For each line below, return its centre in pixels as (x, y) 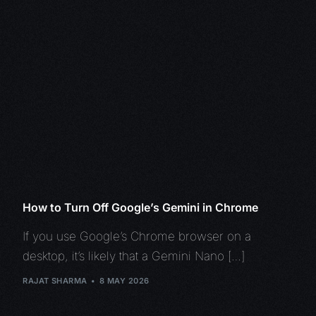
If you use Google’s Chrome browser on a (137, 236)
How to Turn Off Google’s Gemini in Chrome (141, 207)
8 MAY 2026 (124, 281)
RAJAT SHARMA (55, 281)
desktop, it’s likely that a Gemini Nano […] (134, 256)
